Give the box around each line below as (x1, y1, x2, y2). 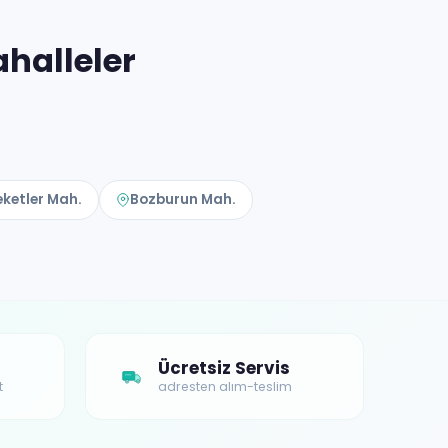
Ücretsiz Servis (158, 356, 290, 381)
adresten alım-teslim (158, 378, 292, 396)
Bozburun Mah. (129, 190, 236, 210)
